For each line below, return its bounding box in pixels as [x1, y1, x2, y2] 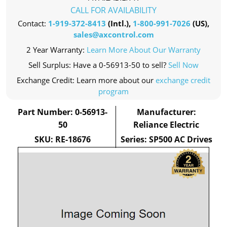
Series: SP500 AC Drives [120, 134, 212, 145]
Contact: [18, 18, 48, 28]
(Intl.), [106, 18, 133, 28]
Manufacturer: [136, 106, 196, 118]
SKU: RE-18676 [34, 134, 91, 145]
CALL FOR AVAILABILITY [70, 5, 157, 16]
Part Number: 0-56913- [18, 106, 108, 118]
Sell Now [168, 60, 199, 70]
